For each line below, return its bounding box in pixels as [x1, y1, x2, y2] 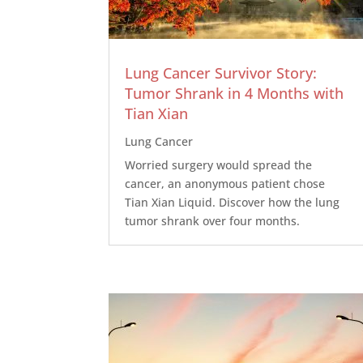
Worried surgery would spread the [125, 156, 313, 173]
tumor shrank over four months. [125, 212, 301, 228]
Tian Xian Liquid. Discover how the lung [125, 194, 340, 210]
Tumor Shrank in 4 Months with [125, 83, 344, 103]
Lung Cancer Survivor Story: [125, 62, 318, 83]
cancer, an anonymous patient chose [125, 175, 326, 191]
